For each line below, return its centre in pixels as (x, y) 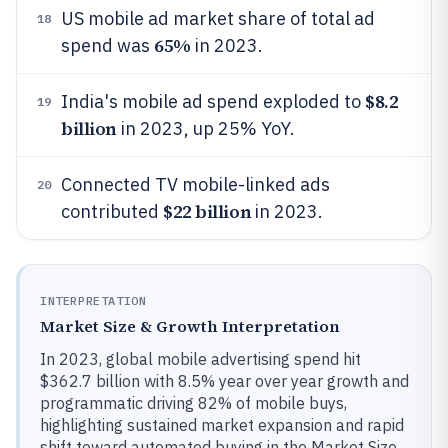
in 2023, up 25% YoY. (205, 128)
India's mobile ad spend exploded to (213, 101)
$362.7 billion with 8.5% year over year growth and (224, 381)
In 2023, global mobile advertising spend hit (200, 359)
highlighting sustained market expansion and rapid (222, 425)
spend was (107, 45)
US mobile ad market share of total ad (218, 18)
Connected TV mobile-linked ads (195, 184)
